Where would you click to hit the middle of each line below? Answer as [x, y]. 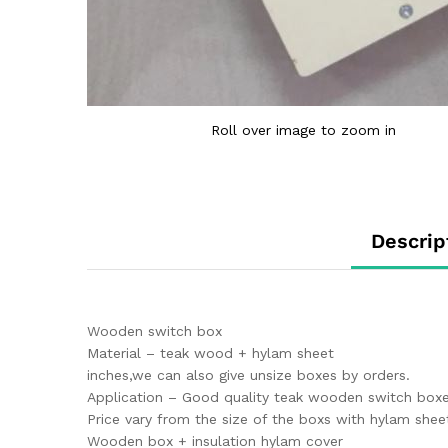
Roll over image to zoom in [304, 130]
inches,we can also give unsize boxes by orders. [248, 375]
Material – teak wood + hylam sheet [210, 353]
